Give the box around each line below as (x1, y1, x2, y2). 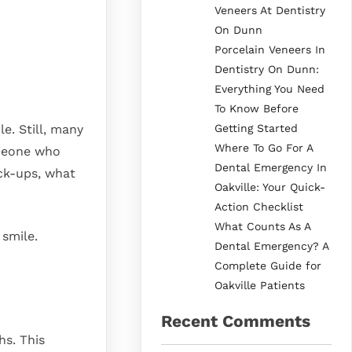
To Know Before (214, 101, 299, 115)
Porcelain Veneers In (214, 42, 326, 56)
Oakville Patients (214, 278, 306, 291)
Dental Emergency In (214, 160, 328, 174)
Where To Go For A (214, 141, 313, 154)
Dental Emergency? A (214, 239, 329, 252)
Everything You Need (214, 82, 325, 95)
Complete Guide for (214, 258, 322, 272)
